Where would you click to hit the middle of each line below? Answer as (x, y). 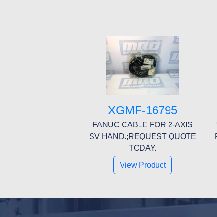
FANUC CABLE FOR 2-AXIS (142, 124)
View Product (142, 165)
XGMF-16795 (142, 110)
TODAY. (142, 148)
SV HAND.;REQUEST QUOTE (142, 136)
